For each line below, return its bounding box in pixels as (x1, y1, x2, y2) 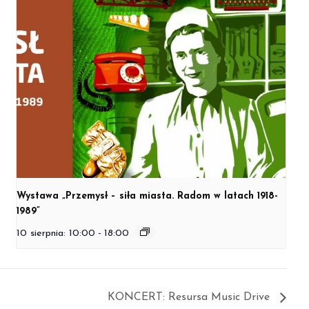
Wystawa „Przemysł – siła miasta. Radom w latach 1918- (17, 191, 279, 202)
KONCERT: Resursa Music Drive (108, 291, 273, 303)
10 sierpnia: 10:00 (17, 228, 96, 239)
